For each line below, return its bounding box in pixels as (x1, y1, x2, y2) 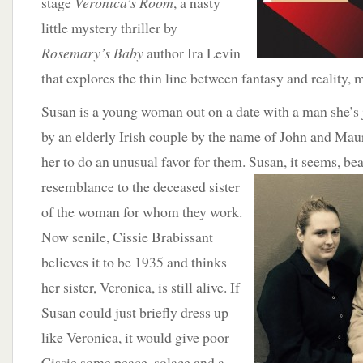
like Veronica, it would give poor (41, 327, 229, 347)
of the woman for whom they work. (41, 202, 242, 221)
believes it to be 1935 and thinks (41, 252, 227, 271)
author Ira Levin (143, 43, 241, 62)
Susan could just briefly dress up (41, 302, 228, 322)
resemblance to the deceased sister (41, 177, 240, 196)
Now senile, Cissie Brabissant (41, 227, 213, 246)
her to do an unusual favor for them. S (41, 152, 257, 171)
